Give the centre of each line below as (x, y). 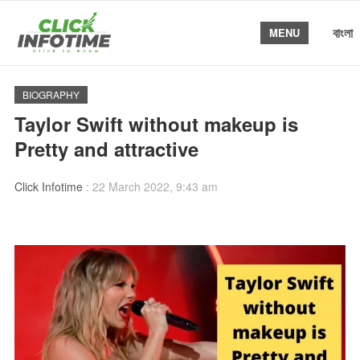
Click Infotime (48, 186)
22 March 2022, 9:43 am (155, 186)
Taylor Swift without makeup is (156, 124)
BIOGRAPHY (51, 94)
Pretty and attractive (106, 149)
